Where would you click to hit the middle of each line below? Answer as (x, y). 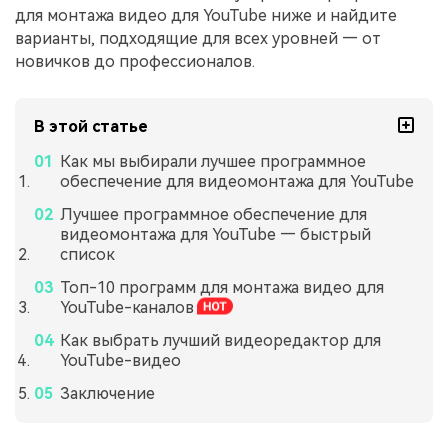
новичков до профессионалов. (135, 61)
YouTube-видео (120, 360)
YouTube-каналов (126, 308)
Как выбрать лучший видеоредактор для (220, 340)
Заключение (107, 393)
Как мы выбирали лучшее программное (212, 162)
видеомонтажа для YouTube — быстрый (215, 235)
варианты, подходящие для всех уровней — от (198, 38)
